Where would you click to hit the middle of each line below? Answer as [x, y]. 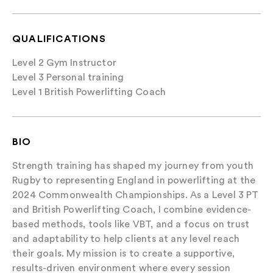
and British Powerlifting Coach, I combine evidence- [132, 209]
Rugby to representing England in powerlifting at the [134, 180]
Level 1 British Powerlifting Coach [89, 92]
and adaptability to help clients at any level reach [126, 239]
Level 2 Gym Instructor [64, 62]
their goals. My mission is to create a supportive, [123, 253]
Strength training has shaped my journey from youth [133, 165]
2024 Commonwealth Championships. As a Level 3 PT [136, 195]
